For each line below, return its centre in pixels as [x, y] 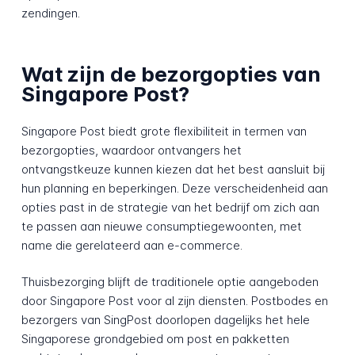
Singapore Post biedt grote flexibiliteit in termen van [164, 131]
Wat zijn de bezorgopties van [171, 74]
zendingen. [50, 13]
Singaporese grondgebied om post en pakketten [155, 339]
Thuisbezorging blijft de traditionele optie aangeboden [170, 282]
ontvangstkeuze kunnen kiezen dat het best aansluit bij [173, 169]
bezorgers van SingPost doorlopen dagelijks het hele [165, 320]
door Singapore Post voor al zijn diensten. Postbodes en [174, 301]
